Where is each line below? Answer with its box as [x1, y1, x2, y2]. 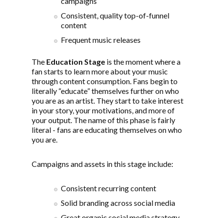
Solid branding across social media [61, 198, 175, 207]
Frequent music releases [61, 35, 141, 44]
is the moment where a [105, 57, 181, 66]
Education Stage [46, 57, 105, 66]
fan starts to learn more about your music [32, 67, 168, 76]
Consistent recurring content [61, 183, 156, 193]
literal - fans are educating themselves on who [32, 125, 182, 134]
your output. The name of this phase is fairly [32, 115, 175, 125]
